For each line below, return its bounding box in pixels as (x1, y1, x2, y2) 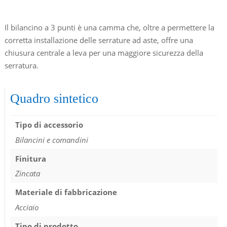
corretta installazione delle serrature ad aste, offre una (4, 34, 193, 45)
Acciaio (15, 202, 39, 212)
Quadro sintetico (10, 91, 98, 106)
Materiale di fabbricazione (15, 187, 117, 198)
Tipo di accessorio (15, 120, 83, 130)
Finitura (15, 153, 46, 164)
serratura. (4, 60, 39, 70)
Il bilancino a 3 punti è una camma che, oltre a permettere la (4, 22, 214, 32)
